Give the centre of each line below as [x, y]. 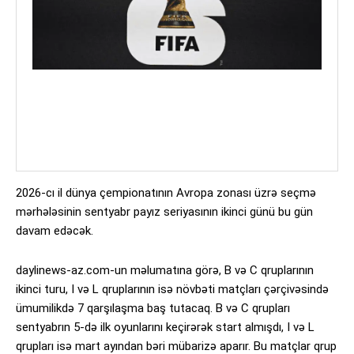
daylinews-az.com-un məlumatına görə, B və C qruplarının [165, 270]
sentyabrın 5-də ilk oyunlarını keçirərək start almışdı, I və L [165, 327]
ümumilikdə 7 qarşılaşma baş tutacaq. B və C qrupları [153, 308]
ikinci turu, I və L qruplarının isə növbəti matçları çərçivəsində [172, 289]
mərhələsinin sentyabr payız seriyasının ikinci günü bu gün [164, 211]
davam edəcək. [55, 230]
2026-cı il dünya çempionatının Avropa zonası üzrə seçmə [166, 192]
